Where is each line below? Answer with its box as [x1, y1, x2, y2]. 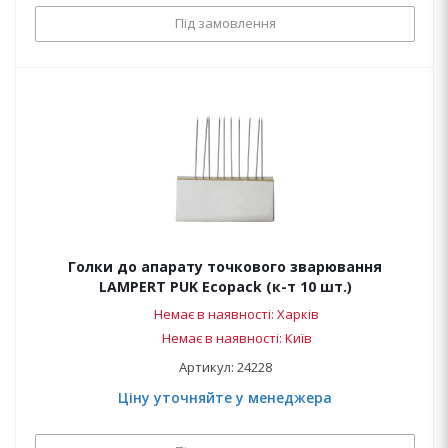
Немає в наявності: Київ [161, 329, 312, 347]
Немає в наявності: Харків [154, 305, 319, 323]
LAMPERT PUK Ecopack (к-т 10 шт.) [98, 277, 352, 296]
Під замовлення [174, 14, 276, 32]
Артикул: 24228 [178, 358, 272, 376]
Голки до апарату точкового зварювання [68, 257, 382, 276]
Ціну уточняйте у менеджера [118, 388, 332, 407]
